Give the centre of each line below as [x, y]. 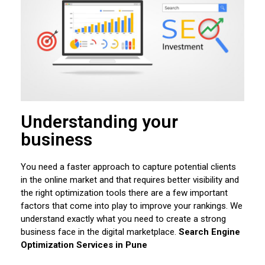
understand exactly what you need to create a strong [123, 219]
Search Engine [209, 232]
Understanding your [99, 122]
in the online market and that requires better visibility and [130, 180]
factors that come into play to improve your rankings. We [132, 206]
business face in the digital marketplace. [100, 232]
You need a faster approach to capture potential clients [128, 167]
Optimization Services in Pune [84, 245]
